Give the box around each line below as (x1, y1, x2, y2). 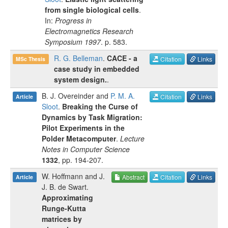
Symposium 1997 (45, 37, 101, 47)
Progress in (55, 15, 92, 25)
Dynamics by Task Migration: (42, 112, 142, 122)
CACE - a (107, 53, 137, 63)
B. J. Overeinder (42, 91, 94, 101)
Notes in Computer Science (42, 144, 130, 154)
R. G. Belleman (54, 53, 103, 63)
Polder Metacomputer (42, 133, 116, 144)
